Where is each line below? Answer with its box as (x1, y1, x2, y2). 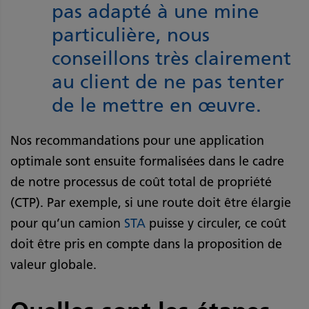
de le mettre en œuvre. (52, 93, 267, 117)
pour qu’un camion (10, 216, 124, 232)
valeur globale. (10, 257, 97, 273)
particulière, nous (52, 23, 210, 47)
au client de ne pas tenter (52, 70, 284, 94)
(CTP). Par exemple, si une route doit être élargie (10, 195, 291, 211)
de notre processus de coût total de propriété (10, 175, 272, 190)
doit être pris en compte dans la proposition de (10, 237, 282, 252)
